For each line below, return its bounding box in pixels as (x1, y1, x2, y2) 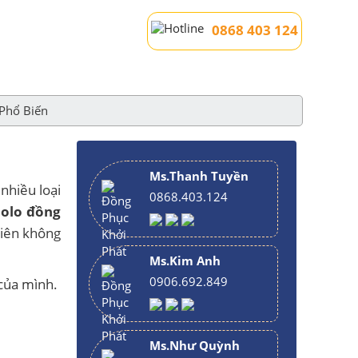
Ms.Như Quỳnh (149, 337, 240, 353)
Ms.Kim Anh (149, 253, 221, 268)
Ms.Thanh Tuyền (149, 168, 249, 184)
